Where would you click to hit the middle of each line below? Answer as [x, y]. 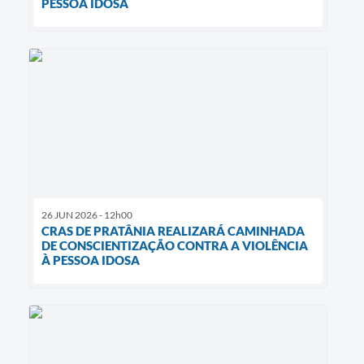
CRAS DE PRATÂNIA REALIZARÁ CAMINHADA [173, 230]
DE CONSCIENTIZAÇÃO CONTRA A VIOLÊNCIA [175, 245]
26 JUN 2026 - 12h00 [87, 214]
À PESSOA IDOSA [91, 260]
